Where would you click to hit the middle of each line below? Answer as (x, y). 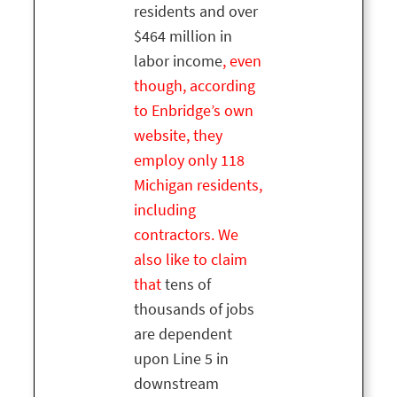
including (165, 210)
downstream (176, 384)
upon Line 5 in (181, 359)
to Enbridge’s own (194, 111)
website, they (178, 136)
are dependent (183, 335)
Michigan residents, (198, 186)
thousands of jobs (194, 310)
